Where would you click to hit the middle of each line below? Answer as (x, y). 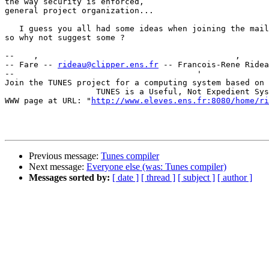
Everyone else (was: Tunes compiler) (156, 167)
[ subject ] (196, 178)
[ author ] (235, 178)
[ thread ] (158, 178)
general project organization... (79, 11)
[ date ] (125, 178)
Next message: (58, 167)
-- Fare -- (31, 65)
